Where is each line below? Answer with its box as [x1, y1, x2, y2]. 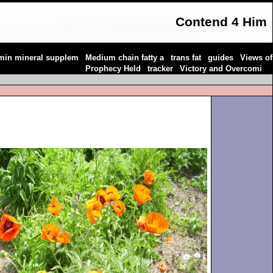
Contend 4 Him [175, 15, 267, 29]
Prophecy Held [85, 64, 141, 73]
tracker [147, 64, 173, 73]
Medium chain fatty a [85, 53, 164, 62]
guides [208, 53, 233, 62]
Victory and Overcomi [180, 64, 262, 73]
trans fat [171, 53, 201, 62]
